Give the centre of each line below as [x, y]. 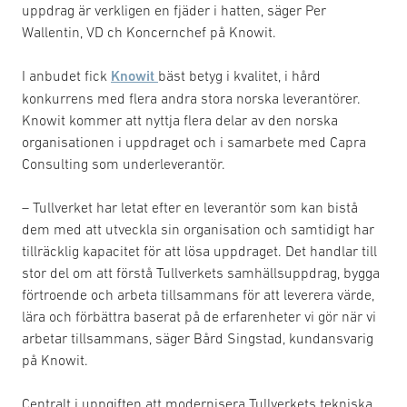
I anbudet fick [66, 75]
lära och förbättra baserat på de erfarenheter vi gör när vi [199, 316]
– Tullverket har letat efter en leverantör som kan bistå [190, 207]
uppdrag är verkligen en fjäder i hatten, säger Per [174, 10]
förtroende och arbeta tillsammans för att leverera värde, [198, 294]
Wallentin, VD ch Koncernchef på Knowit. [149, 32]
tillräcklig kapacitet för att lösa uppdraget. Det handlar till [199, 251]
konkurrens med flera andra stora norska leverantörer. [191, 98]
